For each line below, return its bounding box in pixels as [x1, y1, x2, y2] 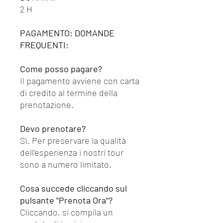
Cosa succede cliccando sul [20, 183, 127, 194]
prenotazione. [20, 99, 74, 110]
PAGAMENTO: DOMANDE [20, 27, 114, 38]
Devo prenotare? [20, 123, 86, 134]
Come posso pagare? [20, 63, 102, 74]
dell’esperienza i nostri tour [20, 147, 123, 158]
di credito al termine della [20, 87, 117, 98]
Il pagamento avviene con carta [20, 75, 139, 86]
